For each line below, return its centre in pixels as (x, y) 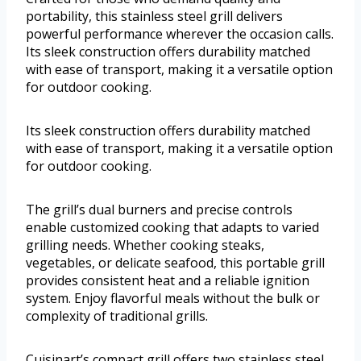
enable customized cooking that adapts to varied (172, 228)
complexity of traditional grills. (117, 316)
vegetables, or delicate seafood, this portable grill (175, 263)
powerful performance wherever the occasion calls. (180, 34)
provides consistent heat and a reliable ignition (168, 281)
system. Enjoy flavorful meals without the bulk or (173, 299)
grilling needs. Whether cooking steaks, (145, 245)
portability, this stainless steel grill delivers (154, 17)
